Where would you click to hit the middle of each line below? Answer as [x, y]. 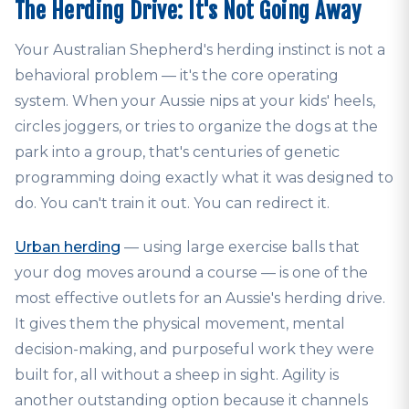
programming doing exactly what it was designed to [204, 178]
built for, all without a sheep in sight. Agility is [177, 375]
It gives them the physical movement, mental [180, 324]
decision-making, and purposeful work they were [194, 350]
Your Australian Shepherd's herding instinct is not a [200, 50]
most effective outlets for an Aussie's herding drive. [200, 299]
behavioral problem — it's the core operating [177, 76]
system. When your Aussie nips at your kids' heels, [195, 101]
